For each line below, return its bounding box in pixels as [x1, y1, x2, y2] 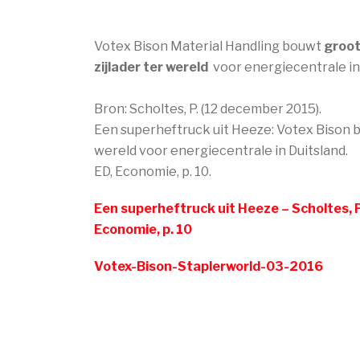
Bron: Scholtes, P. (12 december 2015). [94, 100, 321, 117]
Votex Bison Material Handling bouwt [94, 38, 324, 54]
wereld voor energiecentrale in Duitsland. [94, 142, 348, 158]
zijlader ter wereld [94, 59, 208, 75]
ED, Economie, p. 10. [94, 163, 211, 179]
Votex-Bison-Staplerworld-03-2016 [94, 258, 323, 274]
